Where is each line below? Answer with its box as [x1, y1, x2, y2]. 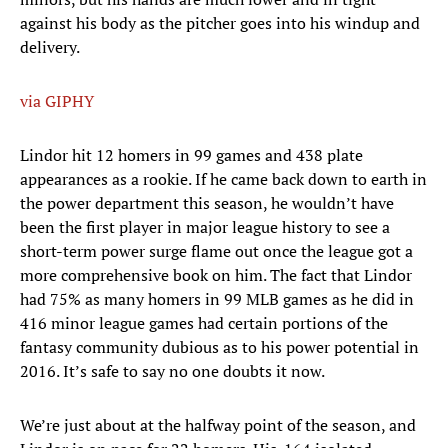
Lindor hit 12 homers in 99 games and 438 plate [20, 144, 363, 167]
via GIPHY [20, 90, 94, 113]
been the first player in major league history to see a [20, 216, 390, 239]
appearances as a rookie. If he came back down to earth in [20, 168, 427, 191]
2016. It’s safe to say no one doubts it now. [20, 360, 325, 383]
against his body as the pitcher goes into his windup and [20, 12, 420, 35]
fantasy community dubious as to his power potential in [20, 336, 419, 359]
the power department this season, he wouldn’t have [20, 192, 394, 215]
